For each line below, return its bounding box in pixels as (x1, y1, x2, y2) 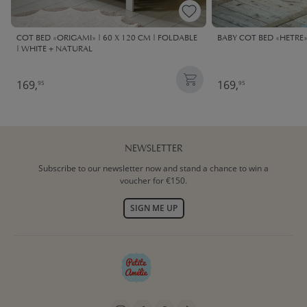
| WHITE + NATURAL (16, 45, 93, 53)
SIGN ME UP (130, 201, 177, 214)
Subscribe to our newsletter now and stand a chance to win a (38, 162, 269, 174)
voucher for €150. (120, 174, 187, 186)
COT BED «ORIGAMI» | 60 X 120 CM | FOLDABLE (16, 34, 197, 42)
